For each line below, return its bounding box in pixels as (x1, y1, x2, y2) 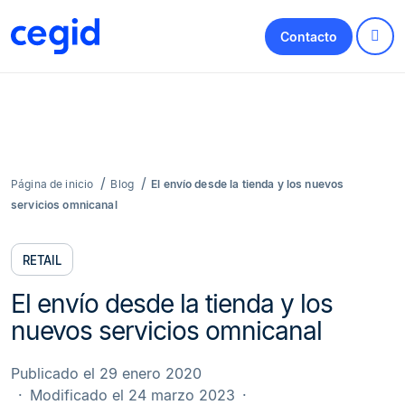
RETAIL (23, 252, 61, 268)
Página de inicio (11, 176, 94, 191)
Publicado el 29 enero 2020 (11, 364, 202, 383)
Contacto (280, 28, 338, 44)
